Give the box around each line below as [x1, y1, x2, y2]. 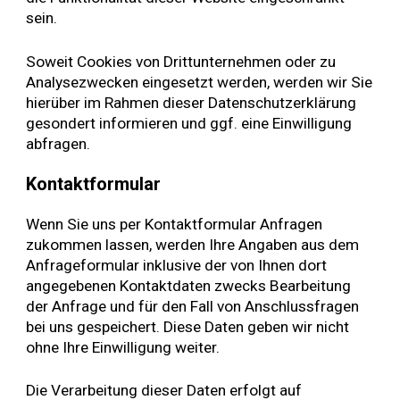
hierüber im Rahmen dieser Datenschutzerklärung [26, 93, 357, 112]
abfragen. [26, 134, 91, 153]
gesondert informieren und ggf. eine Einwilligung [26, 113, 353, 132]
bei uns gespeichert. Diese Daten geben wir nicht [26, 317, 350, 336]
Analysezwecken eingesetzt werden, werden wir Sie [26, 72, 373, 91]
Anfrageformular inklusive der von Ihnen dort [26, 255, 328, 274]
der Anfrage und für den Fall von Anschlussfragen [26, 296, 360, 315]
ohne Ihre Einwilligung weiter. [26, 337, 221, 356]
